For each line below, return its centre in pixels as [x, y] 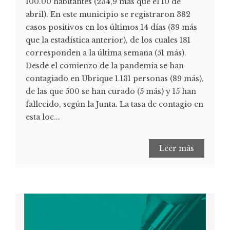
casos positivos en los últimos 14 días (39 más [111, 27]
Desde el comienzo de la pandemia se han [105, 65]
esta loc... [43, 117]
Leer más [177, 148]
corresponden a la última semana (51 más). [106, 53]
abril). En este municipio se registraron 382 [108, 14]
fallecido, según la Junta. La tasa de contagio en [114, 104]
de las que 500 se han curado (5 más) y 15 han [111, 91]
